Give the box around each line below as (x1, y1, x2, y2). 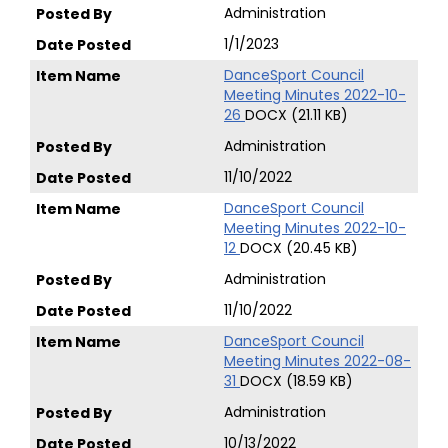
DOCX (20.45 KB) (240, 238, 358, 258)
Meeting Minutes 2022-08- (224, 351, 411, 371)
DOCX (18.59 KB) (240, 371, 353, 391)
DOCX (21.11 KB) (245, 105, 348, 125)
